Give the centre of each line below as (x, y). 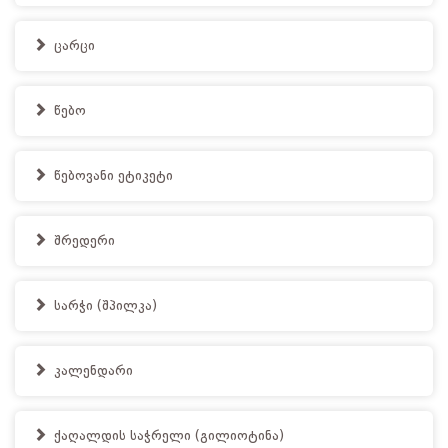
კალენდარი (91, 371)
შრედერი (82, 241)
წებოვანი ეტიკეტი (111, 176)
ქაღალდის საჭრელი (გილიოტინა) (167, 436)
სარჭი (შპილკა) (103, 306)
